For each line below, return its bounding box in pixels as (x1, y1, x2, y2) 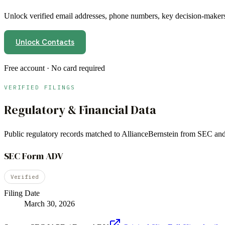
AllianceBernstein (122, 130, 178, 139)
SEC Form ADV (4, 149, 63, 162)
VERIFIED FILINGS (4, 83, 75, 91)
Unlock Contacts (16, 37, 74, 48)
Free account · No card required (4, 64, 105, 73)
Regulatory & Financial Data (4, 101, 156, 119)
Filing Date (4, 188, 40, 197)
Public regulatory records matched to (4, 130, 122, 139)
